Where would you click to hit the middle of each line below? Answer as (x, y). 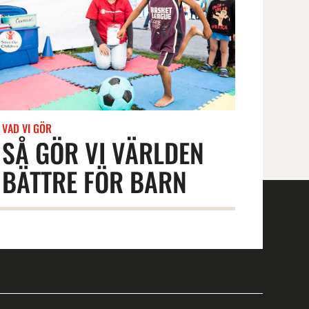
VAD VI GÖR (27, 129)
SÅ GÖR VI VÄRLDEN (103, 153)
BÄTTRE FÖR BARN (94, 182)
